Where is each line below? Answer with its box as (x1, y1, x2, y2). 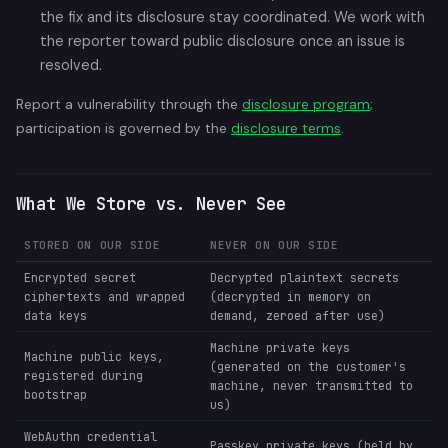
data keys (24, 308, 87, 324)
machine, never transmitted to (210, 378, 413, 394)
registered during (24, 368, 143, 384)
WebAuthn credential (24, 429, 157, 445)
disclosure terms (231, 120, 341, 138)
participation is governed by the (16, 120, 231, 138)
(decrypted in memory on (210, 289, 371, 305)
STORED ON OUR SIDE (24, 238, 161, 253)
